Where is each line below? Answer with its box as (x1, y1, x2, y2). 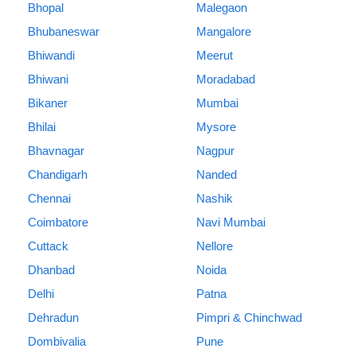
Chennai (28, 192, 71, 206)
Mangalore (195, 25, 251, 39)
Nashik (195, 192, 233, 206)
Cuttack (28, 239, 68, 253)
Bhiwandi (28, 48, 75, 63)
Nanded (195, 168, 237, 182)
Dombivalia (28, 335, 86, 349)
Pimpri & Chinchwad (195, 311, 302, 325)
